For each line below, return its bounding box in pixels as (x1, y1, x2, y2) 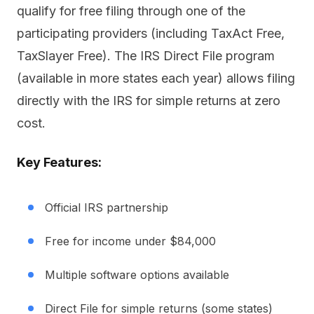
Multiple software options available (45, 268, 229, 282)
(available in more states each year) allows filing (17, 71, 295, 86)
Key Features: (17, 155, 102, 170)
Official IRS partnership (45, 200, 168, 214)
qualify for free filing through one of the (17, 4, 245, 18)
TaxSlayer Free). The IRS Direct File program (17, 48, 275, 63)
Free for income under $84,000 (45, 234, 216, 248)
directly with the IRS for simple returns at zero (17, 93, 280, 108)
